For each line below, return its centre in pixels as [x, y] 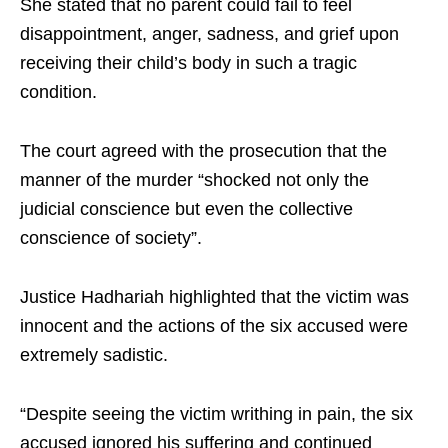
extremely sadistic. [94, 354]
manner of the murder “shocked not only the [194, 179]
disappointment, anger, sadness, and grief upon [209, 33]
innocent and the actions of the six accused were [214, 325]
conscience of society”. [111, 237]
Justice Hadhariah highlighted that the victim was [214, 296]
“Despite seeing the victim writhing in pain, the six [216, 413]
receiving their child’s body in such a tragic [188, 62]
